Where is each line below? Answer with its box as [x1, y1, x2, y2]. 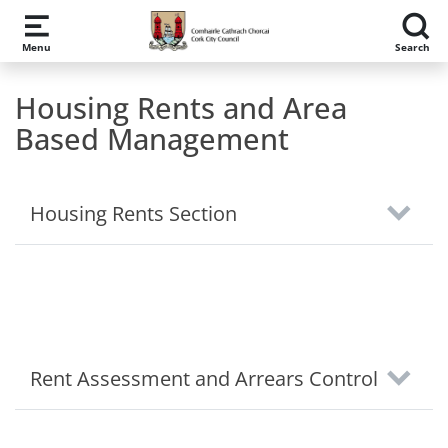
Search [394, 39, 430, 54]
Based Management [15, 119, 289, 158]
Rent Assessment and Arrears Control [30, 365, 378, 392]
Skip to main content [22, 13, 178, 35]
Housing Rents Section [30, 200, 237, 227]
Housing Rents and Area [15, 88, 347, 127]
